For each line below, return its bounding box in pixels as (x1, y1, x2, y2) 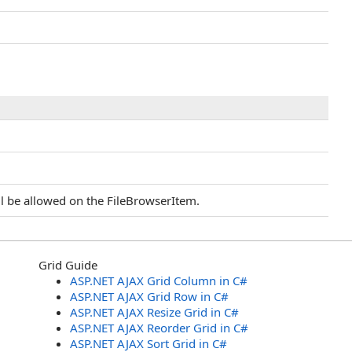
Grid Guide (38, 257, 97, 273)
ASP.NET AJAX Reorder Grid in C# (70, 320, 248, 335)
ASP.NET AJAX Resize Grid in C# (70, 304, 239, 320)
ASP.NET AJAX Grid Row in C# (70, 288, 229, 304)
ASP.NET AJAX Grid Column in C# (70, 273, 247, 288)
